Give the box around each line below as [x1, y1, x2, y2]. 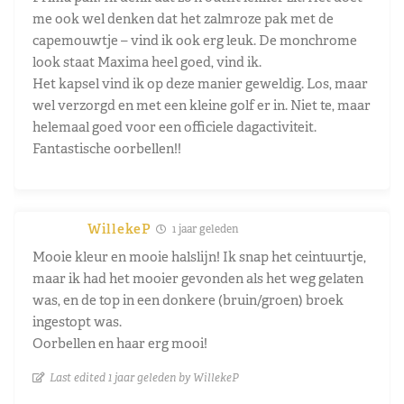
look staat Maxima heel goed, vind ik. [32, 52, 262, 70]
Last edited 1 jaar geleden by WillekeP [50, 370, 239, 384]
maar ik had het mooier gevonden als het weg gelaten [32, 269, 363, 287]
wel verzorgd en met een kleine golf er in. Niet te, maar [32, 96, 371, 114]
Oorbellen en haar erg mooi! [32, 334, 207, 352]
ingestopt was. [32, 312, 122, 330]
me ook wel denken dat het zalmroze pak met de [32, 9, 334, 27]
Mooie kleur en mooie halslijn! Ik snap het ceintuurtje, [32, 247, 366, 265]
